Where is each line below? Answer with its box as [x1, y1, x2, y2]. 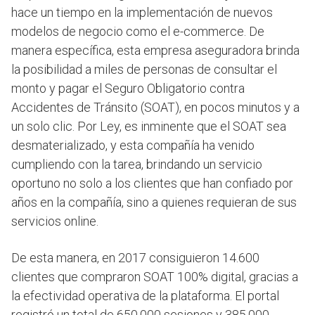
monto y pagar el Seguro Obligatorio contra [11, 81, 245, 96]
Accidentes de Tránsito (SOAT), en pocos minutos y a [11, 100, 300, 115]
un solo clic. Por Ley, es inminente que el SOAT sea [11, 119, 286, 134]
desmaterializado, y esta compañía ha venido [11, 138, 255, 153]
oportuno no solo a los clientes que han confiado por [11, 176, 293, 191]
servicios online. [11, 214, 98, 229]
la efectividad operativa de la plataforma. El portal [11, 288, 279, 304]
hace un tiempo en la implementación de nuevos [11, 5, 273, 20]
